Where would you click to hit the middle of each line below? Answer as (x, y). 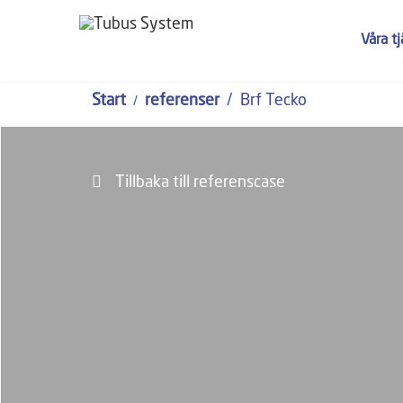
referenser (182, 101)
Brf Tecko (273, 101)
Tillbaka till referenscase (200, 183)
